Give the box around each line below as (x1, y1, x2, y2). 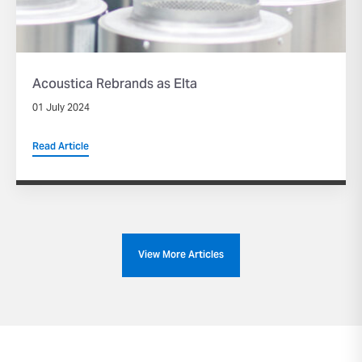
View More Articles (138, 245, 224, 266)
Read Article (32, 137, 89, 158)
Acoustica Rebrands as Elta (32, 71, 197, 99)
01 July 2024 (32, 98, 90, 119)
